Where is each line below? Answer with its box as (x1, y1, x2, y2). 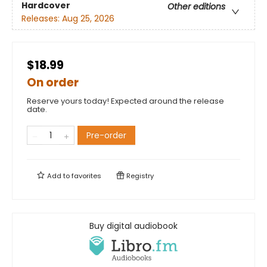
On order (27, 74, 79, 91)
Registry (125, 171, 154, 181)
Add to (45, 171, 72, 181)
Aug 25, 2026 (62, 12, 114, 24)
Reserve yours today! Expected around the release (27, 95, 224, 107)
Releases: (21, 12, 62, 24)
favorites (72, 171, 101, 181)
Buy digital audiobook (89, 220, 178, 232)
